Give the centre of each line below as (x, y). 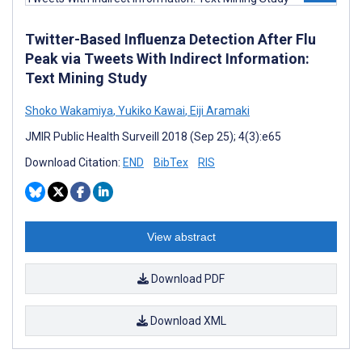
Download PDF (187, 278)
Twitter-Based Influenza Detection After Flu (170, 39)
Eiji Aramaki (219, 110)
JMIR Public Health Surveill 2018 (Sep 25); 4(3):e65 (153, 136)
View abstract (181, 236)
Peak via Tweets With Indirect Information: (167, 58)
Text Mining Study (86, 78)
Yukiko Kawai (150, 110)
